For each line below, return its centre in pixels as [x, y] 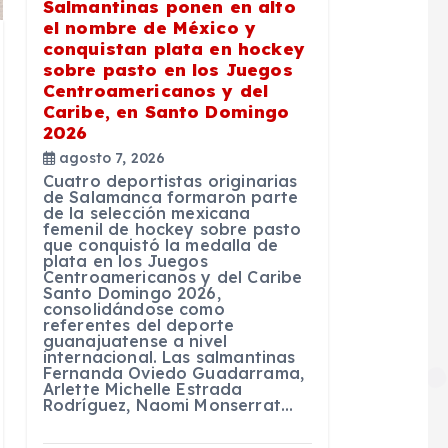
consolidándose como [133, 309]
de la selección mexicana [146, 213]
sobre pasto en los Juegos [167, 70]
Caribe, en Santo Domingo [166, 112]
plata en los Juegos [125, 261]
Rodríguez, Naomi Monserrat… [168, 405]
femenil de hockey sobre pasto [172, 229]
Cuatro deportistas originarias [170, 181]
